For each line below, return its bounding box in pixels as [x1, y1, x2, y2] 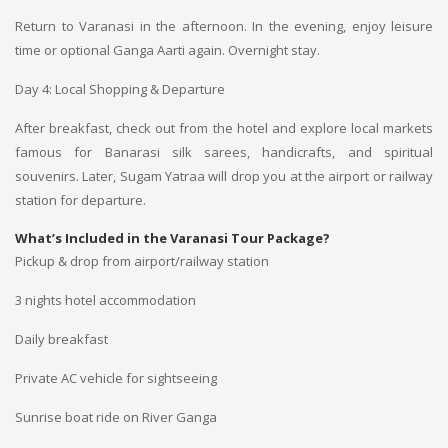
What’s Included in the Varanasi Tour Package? [15, 229, 330, 247]
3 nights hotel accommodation [15, 291, 196, 309]
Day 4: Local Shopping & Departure [15, 80, 225, 98]
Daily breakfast [15, 330, 108, 348]
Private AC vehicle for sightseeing [15, 369, 217, 387]
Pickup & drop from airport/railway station [15, 252, 269, 270]
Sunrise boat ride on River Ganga [15, 408, 217, 426]
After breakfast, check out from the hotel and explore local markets [15, 119, 433, 137]
